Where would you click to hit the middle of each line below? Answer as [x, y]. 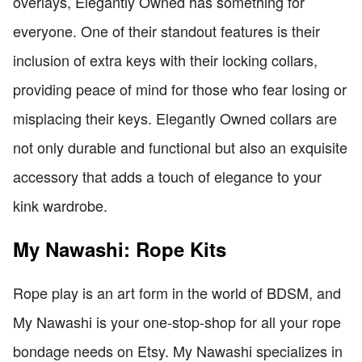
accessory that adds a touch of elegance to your [167, 176]
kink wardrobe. [60, 205]
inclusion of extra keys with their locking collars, [165, 59]
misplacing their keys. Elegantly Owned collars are [175, 118]
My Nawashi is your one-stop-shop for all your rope [177, 321]
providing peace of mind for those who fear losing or [180, 88]
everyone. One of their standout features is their [166, 30]
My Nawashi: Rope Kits [120, 248]
